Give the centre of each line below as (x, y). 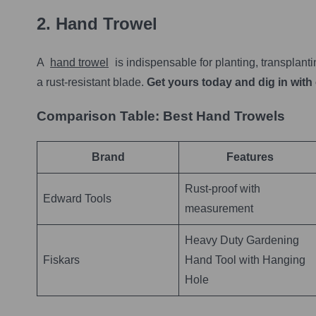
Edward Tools (77, 198)
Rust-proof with (223, 188)
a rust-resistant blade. (92, 82)
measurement (219, 208)
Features (250, 157)
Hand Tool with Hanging (245, 260)
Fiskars (61, 260)
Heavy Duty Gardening (242, 240)
